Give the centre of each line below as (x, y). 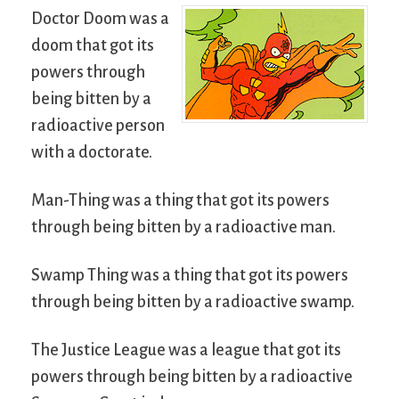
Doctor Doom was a (100, 18)
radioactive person (98, 125)
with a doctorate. (92, 152)
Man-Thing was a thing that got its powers (180, 200)
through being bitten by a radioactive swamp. (193, 301)
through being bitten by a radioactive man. (183, 227)
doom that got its (93, 45)
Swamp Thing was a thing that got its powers (190, 275)
